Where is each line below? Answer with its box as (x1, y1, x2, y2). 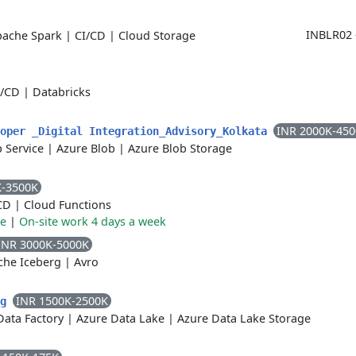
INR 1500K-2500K (16, 293, 108, 308)
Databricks (33, 84, 91, 99)
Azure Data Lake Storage (177, 311, 311, 326)
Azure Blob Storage (128, 141, 232, 156)
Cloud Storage (118, 28, 195, 43)
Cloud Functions (24, 197, 111, 212)
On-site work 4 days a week (19, 214, 166, 229)
